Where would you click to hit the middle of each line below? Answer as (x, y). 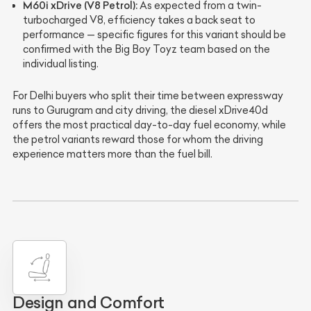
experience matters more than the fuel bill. (112, 154)
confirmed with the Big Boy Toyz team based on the (146, 50)
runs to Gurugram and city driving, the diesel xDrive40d (140, 111)
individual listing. (61, 64)
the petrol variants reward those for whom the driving (138, 140)
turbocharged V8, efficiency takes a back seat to (139, 20)
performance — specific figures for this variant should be (154, 35)
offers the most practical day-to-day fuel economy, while (149, 125)
